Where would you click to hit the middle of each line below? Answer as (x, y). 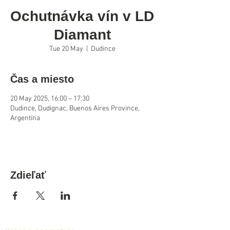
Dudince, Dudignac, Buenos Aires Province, (75, 109)
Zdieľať (28, 175)
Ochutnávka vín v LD (82, 16)
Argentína (25, 118)
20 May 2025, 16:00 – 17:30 (50, 99)
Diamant (82, 35)
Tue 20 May (66, 49)
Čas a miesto (42, 79)
